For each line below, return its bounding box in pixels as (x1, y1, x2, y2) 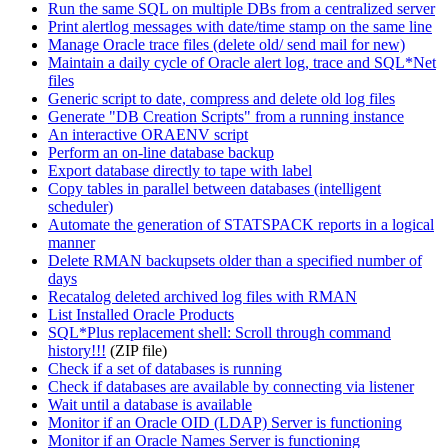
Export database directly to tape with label (48, 162, 312, 180)
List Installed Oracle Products (48, 306, 234, 324)
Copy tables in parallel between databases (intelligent (48, 180, 381, 198)
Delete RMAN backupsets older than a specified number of (48, 252, 422, 270)
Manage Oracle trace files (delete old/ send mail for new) (48, 36, 405, 54)
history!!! (48, 342, 106, 360)
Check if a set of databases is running (48, 360, 282, 378)
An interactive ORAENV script (48, 126, 248, 144)
